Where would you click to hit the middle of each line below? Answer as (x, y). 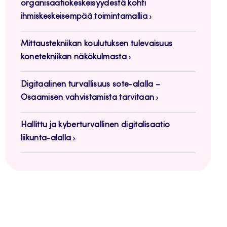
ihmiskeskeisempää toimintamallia (84, 17)
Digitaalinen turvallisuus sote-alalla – (90, 85)
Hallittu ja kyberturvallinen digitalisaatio (95, 125)
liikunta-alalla (46, 139)
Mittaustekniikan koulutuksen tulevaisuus (97, 44)
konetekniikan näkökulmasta (73, 58)
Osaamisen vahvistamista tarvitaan (87, 98)
